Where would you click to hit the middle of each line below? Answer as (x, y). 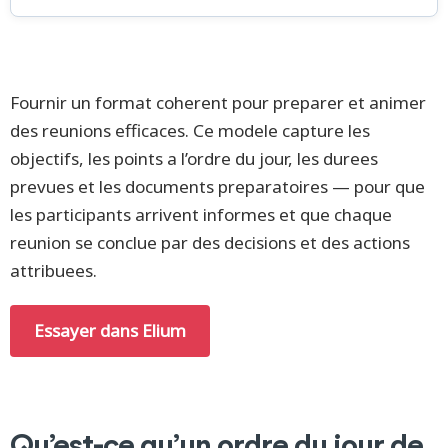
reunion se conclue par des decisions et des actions (210, 242)
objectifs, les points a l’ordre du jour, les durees (194, 158)
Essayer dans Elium (110, 330)
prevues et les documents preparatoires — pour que (217, 186)
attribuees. (53, 270)
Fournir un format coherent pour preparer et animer (218, 102)
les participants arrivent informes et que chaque (201, 214)
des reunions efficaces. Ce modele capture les (190, 130)
